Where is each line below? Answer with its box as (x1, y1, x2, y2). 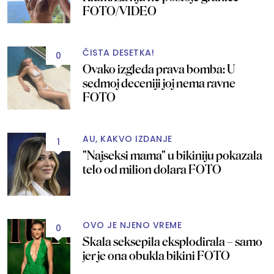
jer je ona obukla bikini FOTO (83, 248, 230, 262)
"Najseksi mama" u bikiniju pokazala (83, 148, 262, 162)
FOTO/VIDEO (83, 4, 157, 18)
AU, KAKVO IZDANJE (83, 132, 172, 145)
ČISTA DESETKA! (83, 46, 154, 59)
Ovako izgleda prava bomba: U (83, 62, 235, 76)
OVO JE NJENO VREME (83, 218, 182, 231)
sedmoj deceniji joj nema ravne (83, 76, 235, 90)
